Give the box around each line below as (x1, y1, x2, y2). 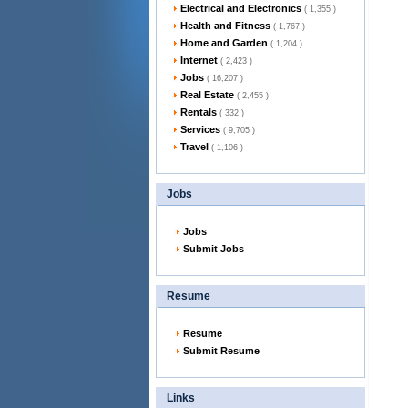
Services (180, 124, 220, 135)
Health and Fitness (180, 20, 270, 31)
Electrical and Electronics (180, 3, 301, 14)
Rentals (180, 107, 217, 117)
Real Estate (180, 89, 234, 100)
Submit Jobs (183, 243, 244, 254)
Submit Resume (183, 345, 260, 356)
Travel (180, 141, 209, 152)
